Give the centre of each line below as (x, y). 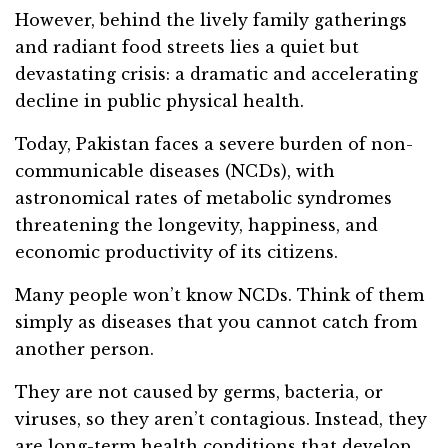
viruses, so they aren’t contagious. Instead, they (221, 419)
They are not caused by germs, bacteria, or (199, 392)
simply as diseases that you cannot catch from (216, 322)
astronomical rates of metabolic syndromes (203, 198)
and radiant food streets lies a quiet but (187, 47)
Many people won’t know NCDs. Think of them (219, 295)
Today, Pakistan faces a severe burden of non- (214, 144)
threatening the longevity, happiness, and (196, 225)
